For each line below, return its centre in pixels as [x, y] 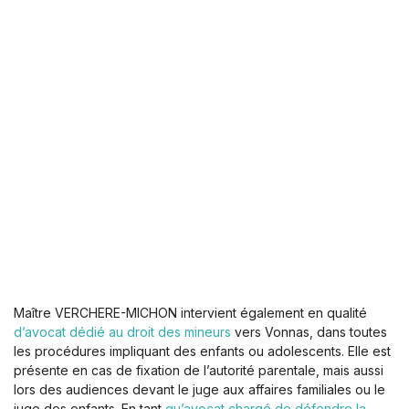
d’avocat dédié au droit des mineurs [122, 332]
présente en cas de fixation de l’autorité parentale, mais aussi [199, 371]
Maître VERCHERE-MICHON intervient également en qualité [190, 313]
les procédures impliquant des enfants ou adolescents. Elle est [202, 351]
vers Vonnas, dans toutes [309, 332]
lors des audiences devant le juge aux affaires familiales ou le [199, 390]
